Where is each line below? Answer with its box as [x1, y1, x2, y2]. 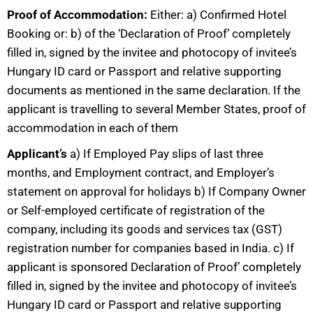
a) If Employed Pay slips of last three [70, 147, 263, 161]
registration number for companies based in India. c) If [7, 241, 294, 255]
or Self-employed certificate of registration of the [7, 203, 265, 217]
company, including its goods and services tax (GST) [7, 222, 282, 236]
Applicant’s [7, 147, 70, 161]
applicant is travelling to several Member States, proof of [7, 102, 306, 116]
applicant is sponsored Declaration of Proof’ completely [7, 260, 301, 274]
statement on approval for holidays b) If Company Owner [7, 184, 306, 198]
